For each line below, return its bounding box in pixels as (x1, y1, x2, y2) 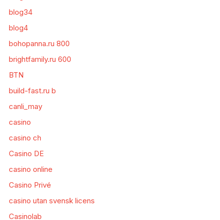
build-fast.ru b (8, 86, 56, 96)
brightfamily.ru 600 (8, 55, 71, 64)
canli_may (8, 102, 42, 111)
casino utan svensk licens (8, 196, 95, 206)
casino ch (8, 133, 41, 143)
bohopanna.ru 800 (8, 39, 70, 49)
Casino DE (8, 149, 44, 159)
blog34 (8, 7, 32, 17)
